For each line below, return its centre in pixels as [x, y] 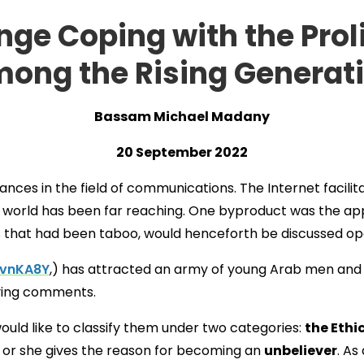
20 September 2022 [182, 153]
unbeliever [301, 351]
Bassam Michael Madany [182, 117]
